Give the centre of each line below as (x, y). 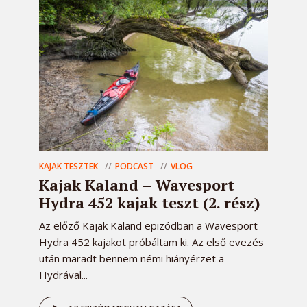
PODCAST (134, 167)
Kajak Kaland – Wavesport (137, 185)
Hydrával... (63, 275)
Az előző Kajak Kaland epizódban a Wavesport (148, 226)
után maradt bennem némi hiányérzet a (132, 259)
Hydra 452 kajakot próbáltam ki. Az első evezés (151, 242)
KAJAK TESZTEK (69, 167)
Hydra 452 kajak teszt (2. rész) (150, 203)
